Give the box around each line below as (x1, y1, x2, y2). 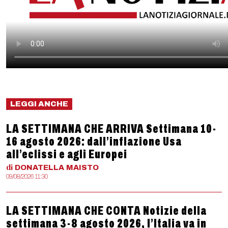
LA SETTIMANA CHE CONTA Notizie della (6, 204, 207, 217)
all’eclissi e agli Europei (6, 148, 127, 161)
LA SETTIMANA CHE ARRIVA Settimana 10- (6, 122, 216, 135)
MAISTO (66, 163, 99, 172)
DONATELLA (15, 163, 64, 172)
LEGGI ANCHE (10, 100, 68, 108)
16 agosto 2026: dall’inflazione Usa (6, 135, 182, 148)
